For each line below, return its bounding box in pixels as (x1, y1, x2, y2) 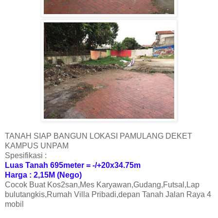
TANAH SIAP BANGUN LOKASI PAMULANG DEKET (5, 132, 192, 141)
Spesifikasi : (5, 151, 47, 160)
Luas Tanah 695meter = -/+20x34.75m (5, 161, 141, 170)
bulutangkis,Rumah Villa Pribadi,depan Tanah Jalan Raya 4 (5, 190, 211, 199)
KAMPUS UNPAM (5, 142, 69, 150)
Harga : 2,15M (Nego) (5, 171, 82, 180)
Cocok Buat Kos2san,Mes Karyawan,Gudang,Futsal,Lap (5, 181, 200, 189)
